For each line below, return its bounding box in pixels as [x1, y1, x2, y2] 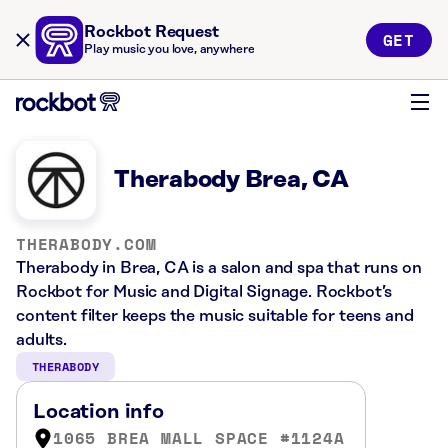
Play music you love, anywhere [84, 43, 255, 56]
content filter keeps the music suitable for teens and [16, 307, 414, 325]
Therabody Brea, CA [114, 167, 349, 193]
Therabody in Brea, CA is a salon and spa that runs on [16, 259, 422, 277]
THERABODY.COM [16, 232, 157, 256]
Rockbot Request [84, 23, 219, 41]
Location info [33, 401, 164, 423]
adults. [16, 331, 67, 349]
